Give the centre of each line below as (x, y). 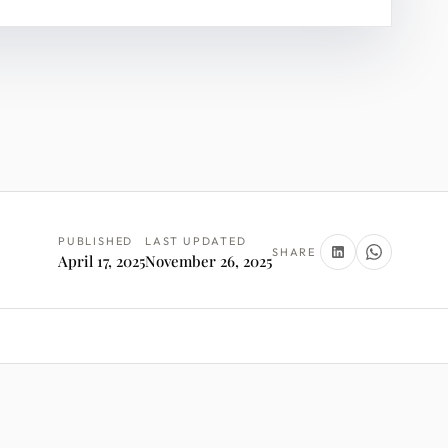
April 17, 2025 (102, 260)
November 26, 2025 (209, 260)
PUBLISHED (96, 240)
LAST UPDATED (196, 240)
